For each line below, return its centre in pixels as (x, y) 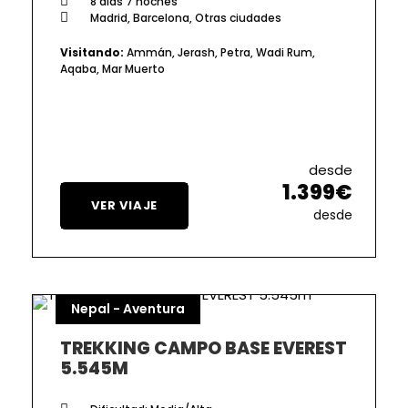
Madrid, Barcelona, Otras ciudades (184, 17)
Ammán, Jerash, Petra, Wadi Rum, (219, 52)
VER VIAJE (125, 205)
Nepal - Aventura (128, 308)
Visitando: (92, 52)
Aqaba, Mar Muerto (112, 68)
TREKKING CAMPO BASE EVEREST (204, 348)
